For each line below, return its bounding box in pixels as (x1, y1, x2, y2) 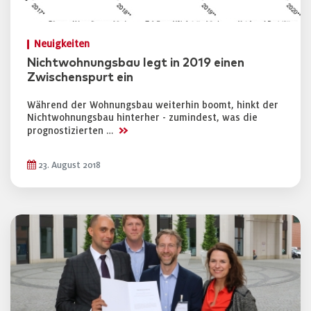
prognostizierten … (27, 126, 116, 136)
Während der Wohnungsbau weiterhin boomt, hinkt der (27, 100, 278, 110)
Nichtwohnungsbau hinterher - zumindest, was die (27, 112, 258, 123)
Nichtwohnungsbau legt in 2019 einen (27, 57, 244, 69)
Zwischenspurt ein (27, 72, 133, 84)
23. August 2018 (36, 160, 101, 170)
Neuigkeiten (34, 39, 90, 49)
